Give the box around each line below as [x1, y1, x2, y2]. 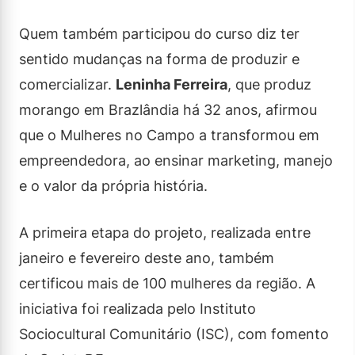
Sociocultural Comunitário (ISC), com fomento [19, 325, 329, 342]
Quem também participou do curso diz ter [19, 25, 300, 42]
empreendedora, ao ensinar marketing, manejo [19, 151, 333, 169]
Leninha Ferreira [116, 75, 227, 93]
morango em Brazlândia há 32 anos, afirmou [19, 101, 317, 118]
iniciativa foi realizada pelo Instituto [19, 300, 256, 317]
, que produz [227, 75, 311, 93]
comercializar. [19, 75, 116, 93]
